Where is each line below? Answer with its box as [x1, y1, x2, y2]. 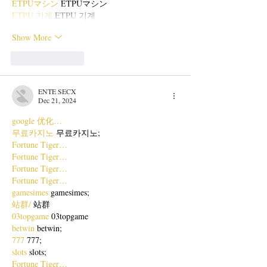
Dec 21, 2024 [38, 95, 76, 105]
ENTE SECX [38, 86, 76, 96]
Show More [12, 31, 51, 43]
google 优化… [12, 115, 62, 126]
